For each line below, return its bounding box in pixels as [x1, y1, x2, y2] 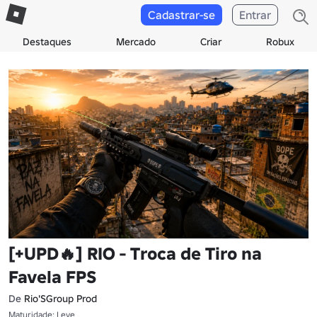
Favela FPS [8, 265, 96, 288]
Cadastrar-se [148, 8, 215, 22]
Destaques [22, 35, 71, 48]
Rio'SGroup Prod [24, 292, 97, 305]
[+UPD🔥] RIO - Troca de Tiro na [8, 242, 262, 265]
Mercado [115, 35, 156, 48]
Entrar [239, 8, 271, 22]
